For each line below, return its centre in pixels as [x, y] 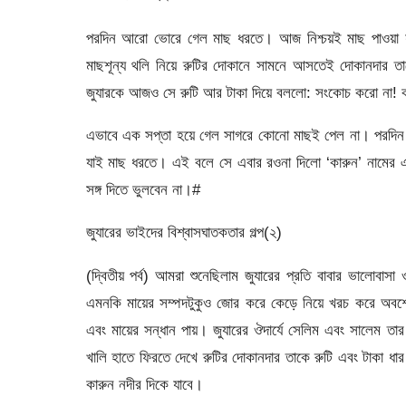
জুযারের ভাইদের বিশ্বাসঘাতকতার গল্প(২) [184, 232]
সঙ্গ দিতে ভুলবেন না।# [143, 189]
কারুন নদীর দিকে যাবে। [144, 384]
